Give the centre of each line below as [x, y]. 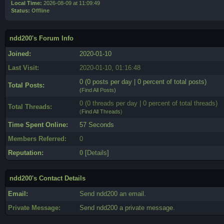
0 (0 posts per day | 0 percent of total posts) [143, 82]
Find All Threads [101, 111]
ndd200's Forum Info [41, 38]
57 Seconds [97, 125]
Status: [20, 10]
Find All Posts [98, 90]
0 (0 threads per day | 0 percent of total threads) [148, 103]
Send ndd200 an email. [113, 194]
